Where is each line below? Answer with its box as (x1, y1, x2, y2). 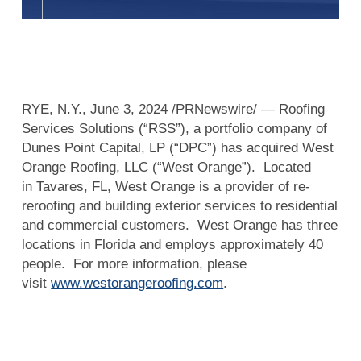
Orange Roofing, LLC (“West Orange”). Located (22, 160, 312, 176)
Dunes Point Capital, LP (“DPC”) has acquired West (22, 140, 334, 156)
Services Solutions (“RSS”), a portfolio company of (22, 121, 328, 137)
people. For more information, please (22, 256, 247, 272)
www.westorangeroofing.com (51, 276, 224, 292)
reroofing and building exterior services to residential (22, 198, 338, 214)
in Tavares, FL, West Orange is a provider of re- (22, 179, 311, 195)
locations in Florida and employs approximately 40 (22, 237, 324, 253)
